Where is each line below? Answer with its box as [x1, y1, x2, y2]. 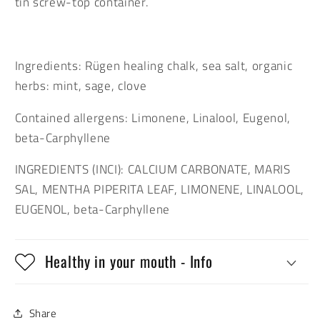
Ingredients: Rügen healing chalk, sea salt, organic [14, 56, 293, 75]
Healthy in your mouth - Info [44, 249, 214, 272]
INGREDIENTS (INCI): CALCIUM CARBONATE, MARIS [14, 160, 291, 179]
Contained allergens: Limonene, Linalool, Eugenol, [14, 108, 291, 126]
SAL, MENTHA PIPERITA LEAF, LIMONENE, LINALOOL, [14, 180, 304, 199]
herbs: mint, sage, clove [14, 76, 147, 95]
